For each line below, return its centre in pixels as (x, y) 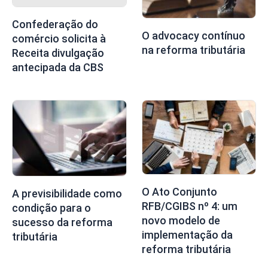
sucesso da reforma (62, 222)
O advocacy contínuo (193, 35)
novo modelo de (181, 221)
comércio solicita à (59, 38)
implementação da (187, 235)
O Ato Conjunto (179, 192)
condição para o (51, 208)
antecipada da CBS (58, 67)
